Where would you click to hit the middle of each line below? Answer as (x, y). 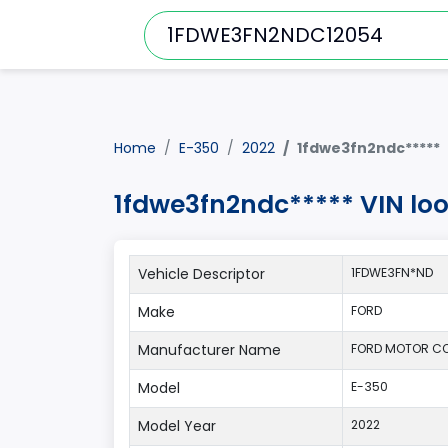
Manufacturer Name (209, 350)
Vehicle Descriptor (201, 274)
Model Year (177, 426)
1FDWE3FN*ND (392, 272)
